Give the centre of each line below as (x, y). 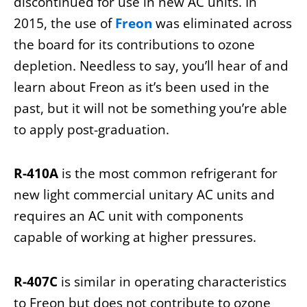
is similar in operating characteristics (172, 281)
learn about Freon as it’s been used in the (142, 87)
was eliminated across (222, 24)
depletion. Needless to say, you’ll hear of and (151, 66)
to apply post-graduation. (91, 130)
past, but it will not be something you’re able (150, 109)
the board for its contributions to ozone (134, 45)
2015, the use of (64, 24)
